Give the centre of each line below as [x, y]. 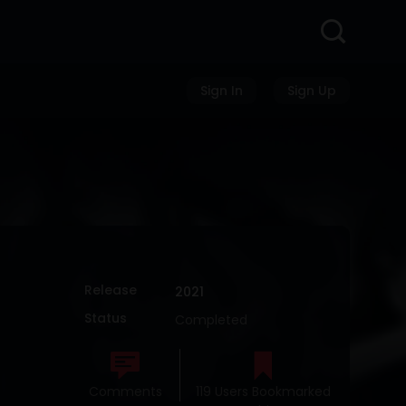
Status [106, 318]
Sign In [222, 91]
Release [111, 290]
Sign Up [312, 91]
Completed [211, 320]
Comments [125, 391]
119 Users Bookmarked [263, 391]
